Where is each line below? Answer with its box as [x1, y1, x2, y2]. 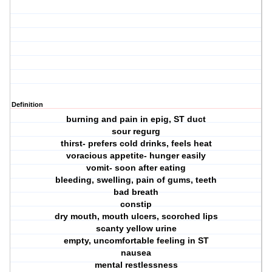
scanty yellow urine [95, 223, 177, 234]
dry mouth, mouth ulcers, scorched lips [54, 211, 218, 222]
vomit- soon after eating [86, 163, 186, 173]
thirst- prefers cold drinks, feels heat [60, 138, 212, 149]
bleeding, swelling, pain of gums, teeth [55, 175, 217, 185]
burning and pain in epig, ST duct [66, 114, 206, 124]
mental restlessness [94, 260, 178, 270]
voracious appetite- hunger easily [66, 151, 206, 161]
